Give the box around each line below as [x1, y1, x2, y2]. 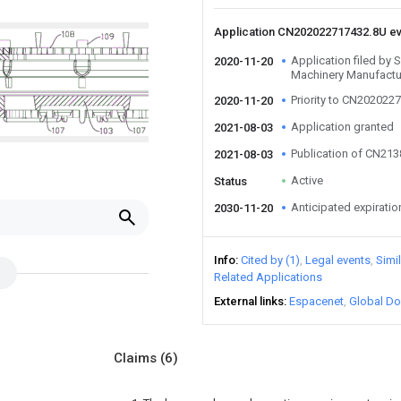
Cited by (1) [241, 253, 300, 267]
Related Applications [214, 270, 322, 284]
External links [214, 294, 284, 308]
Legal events [305, 253, 371, 267]
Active [291, 174, 323, 187]
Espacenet [289, 294, 344, 308]
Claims [114, 350, 160, 366]
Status [214, 175, 247, 188]
